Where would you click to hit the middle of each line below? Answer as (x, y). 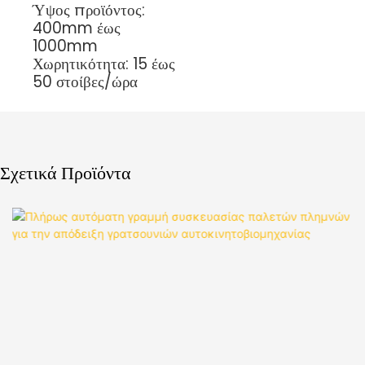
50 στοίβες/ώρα (85, 82)
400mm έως (77, 29)
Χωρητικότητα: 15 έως (104, 64)
